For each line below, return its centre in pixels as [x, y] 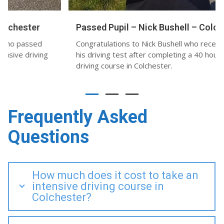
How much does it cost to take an [115, 175]
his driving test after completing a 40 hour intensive [108, 54]
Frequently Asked [78, 117]
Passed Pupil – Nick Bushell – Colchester [104, 27]
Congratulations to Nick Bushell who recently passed [109, 43]
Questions [48, 137]
